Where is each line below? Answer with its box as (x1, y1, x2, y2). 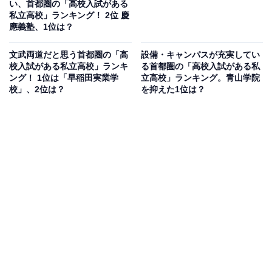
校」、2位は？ (9, 84, 65, 94)
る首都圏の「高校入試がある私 (140, 61, 260, 71)
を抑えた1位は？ (140, 84, 205, 94)
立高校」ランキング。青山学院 (140, 72, 260, 83)
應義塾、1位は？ (9, 21, 73, 32)
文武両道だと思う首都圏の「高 (9, 49, 128, 59)
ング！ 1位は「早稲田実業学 (9, 72, 118, 83)
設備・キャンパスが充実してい (140, 49, 260, 59)
